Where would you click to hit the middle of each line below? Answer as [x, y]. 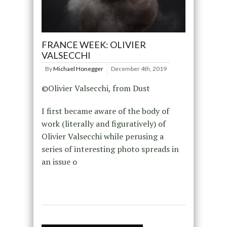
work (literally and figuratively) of [103, 123]
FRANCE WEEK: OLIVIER [93, 44]
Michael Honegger [78, 68]
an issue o [59, 161]
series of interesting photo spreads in [110, 149]
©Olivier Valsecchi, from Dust [96, 88]
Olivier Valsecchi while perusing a [102, 136]
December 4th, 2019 [139, 68]
